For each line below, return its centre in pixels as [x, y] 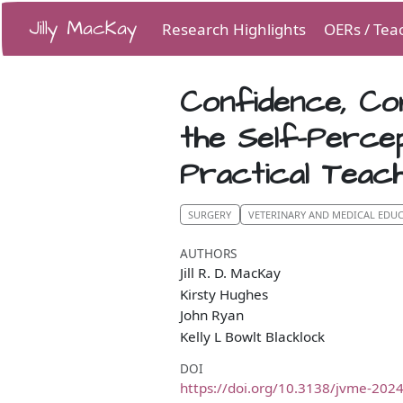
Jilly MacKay [83, 28]
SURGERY [210, 214]
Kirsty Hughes [224, 294]
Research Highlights [233, 29]
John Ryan [212, 315]
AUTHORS [208, 254]
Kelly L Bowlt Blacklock [252, 336]
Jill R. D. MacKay [230, 273]
